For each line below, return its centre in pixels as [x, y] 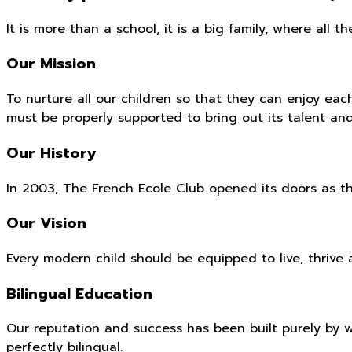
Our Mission [51, 64]
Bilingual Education [79, 293]
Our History [51, 153]
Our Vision [46, 224]
